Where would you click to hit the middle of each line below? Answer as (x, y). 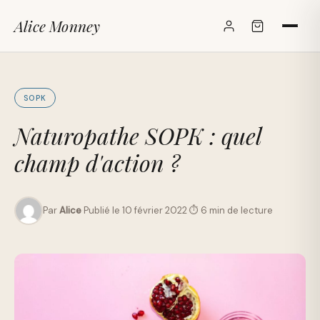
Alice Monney (57, 26)
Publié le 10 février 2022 (135, 210)
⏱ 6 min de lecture (231, 210)
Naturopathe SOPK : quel (138, 135)
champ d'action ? (97, 162)
